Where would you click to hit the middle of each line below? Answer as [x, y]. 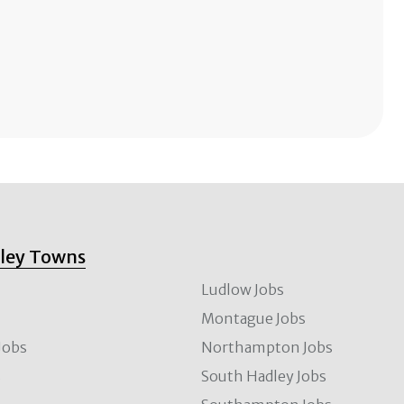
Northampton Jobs [267, 347]
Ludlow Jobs [243, 289]
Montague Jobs [254, 318]
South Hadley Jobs [264, 376]
